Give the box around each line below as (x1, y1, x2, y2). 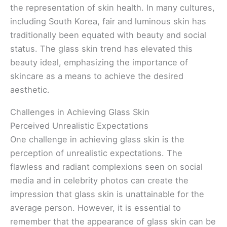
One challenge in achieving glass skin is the (10, 134, 184, 144)
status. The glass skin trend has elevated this (10, 44, 193, 54)
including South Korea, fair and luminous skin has (10, 16, 206, 27)
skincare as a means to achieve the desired (10, 71, 183, 82)
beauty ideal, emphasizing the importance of (10, 57, 188, 68)
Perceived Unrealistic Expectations (10, 120, 148, 131)
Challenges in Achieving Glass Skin (10, 106, 149, 117)
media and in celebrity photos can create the (10, 175, 188, 185)
